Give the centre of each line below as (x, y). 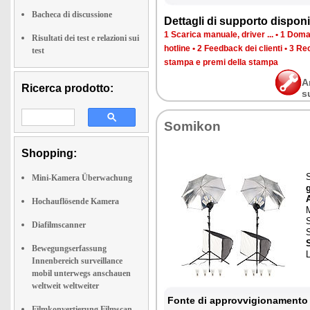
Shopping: (49, 153)
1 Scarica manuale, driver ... (219, 35)
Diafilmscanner (59, 225)
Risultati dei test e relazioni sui (85, 38)
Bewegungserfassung (69, 248)
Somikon (192, 126)
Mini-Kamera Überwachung (82, 178)
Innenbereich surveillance (77, 261)
